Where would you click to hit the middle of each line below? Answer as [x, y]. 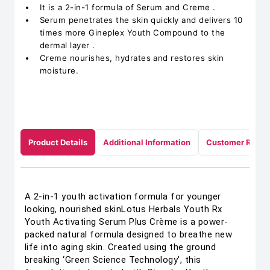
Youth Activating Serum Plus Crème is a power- [127, 222]
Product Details [58, 142]
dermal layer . [67, 45]
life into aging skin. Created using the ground [121, 247]
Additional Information [147, 142]
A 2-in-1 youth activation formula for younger [123, 196]
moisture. [59, 71]
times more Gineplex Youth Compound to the [133, 33]
